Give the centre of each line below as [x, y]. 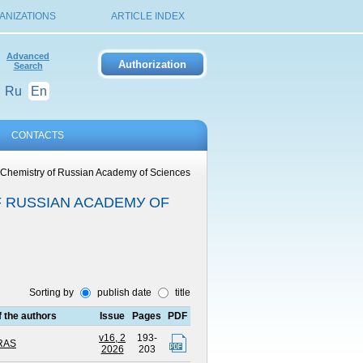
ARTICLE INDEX [147, 16]
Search [28, 66]
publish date [123, 293]
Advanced [28, 56]
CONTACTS [37, 135]
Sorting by [53, 293]
